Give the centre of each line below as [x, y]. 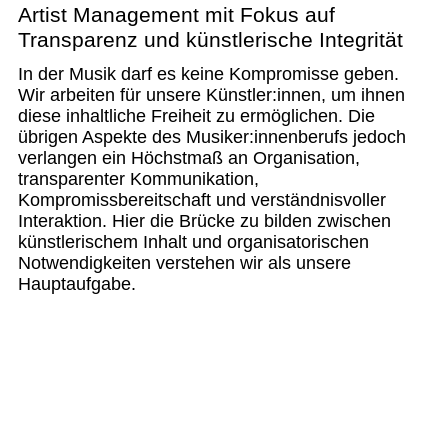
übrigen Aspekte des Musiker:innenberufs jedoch [212, 137]
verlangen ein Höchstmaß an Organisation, [189, 158]
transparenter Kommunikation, [138, 179]
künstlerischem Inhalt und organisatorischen [193, 242]
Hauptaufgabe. [77, 284]
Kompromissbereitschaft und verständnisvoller [202, 200]
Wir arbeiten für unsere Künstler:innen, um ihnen [211, 95]
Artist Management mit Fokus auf [176, 15]
